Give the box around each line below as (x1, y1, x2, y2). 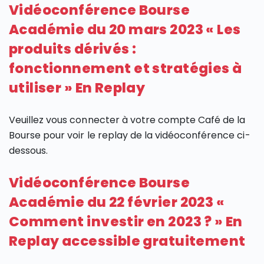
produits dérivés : (9, 39, 137, 59)
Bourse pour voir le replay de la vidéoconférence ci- (9, 128, 250, 143)
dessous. (9, 144, 48, 158)
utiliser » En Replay (9, 78, 146, 98)
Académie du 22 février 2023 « (9, 193, 225, 212)
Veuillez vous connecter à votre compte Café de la (9, 113, 246, 127)
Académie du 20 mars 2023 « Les (9, 20, 241, 39)
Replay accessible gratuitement (9, 232, 246, 251)
